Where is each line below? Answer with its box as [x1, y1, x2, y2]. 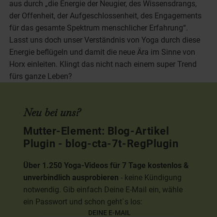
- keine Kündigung [119, 173, 182, 183]
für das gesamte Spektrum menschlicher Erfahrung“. [9, 23, 188, 32]
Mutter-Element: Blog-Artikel [23, 124, 170, 137]
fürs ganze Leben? [9, 71, 73, 81]
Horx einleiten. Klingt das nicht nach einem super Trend [9, 59, 197, 69]
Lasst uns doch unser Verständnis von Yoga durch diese [9, 35, 201, 45]
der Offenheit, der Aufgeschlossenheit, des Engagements [9, 11, 202, 20]
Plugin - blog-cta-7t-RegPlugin [23, 137, 179, 150]
